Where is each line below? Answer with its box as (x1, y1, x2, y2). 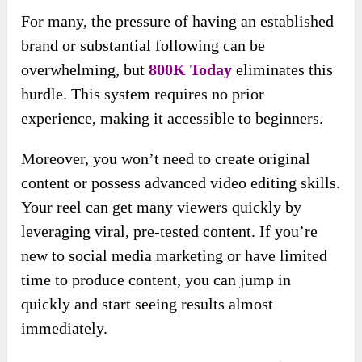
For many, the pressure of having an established (21, 12, 335, 31)
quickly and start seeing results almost (21, 295, 274, 314)
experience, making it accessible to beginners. (21, 109, 324, 128)
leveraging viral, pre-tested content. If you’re (21, 222, 318, 241)
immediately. (21, 319, 108, 338)
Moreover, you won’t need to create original (21, 149, 311, 168)
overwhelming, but (21, 61, 149, 79)
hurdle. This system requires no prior (21, 85, 265, 103)
